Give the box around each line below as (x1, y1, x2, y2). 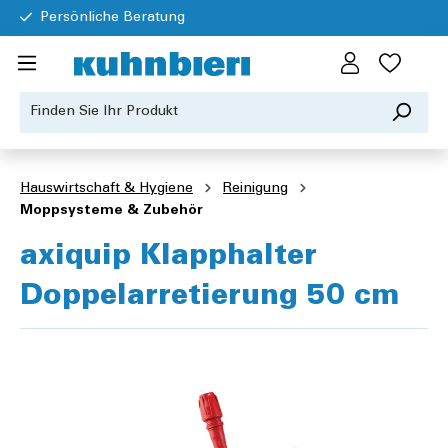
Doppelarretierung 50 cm (20, 284, 399, 313)
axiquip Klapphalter (20, 244, 317, 273)
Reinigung (223, 182, 288, 197)
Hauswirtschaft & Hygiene (20, 182, 193, 197)
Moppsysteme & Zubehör (20, 204, 203, 219)
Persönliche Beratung (40, 10, 185, 25)
